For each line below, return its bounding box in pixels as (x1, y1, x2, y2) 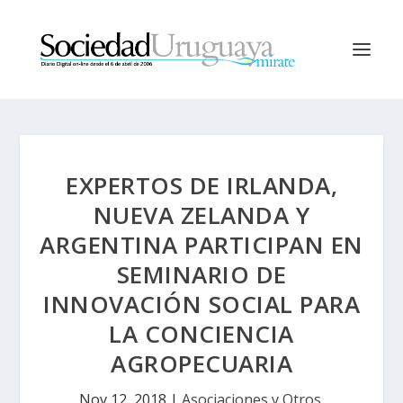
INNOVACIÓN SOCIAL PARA (43, 288, 360, 320)
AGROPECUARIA (111, 347, 292, 380)
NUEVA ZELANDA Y (93, 199, 310, 231)
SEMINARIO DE (116, 258, 287, 291)
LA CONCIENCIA (109, 318, 294, 350)
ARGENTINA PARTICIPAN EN (40, 228, 363, 261)
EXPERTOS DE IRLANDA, (66, 169, 337, 201)
